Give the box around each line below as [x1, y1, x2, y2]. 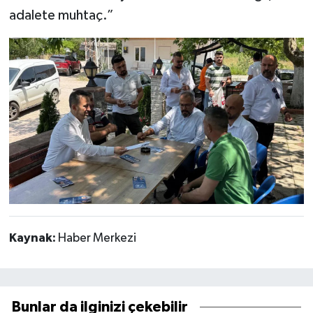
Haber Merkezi [57, 231, 136, 245]
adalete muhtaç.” [8, 8, 114, 23]
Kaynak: [8, 231, 58, 245]
